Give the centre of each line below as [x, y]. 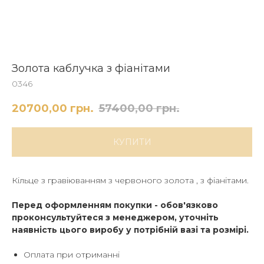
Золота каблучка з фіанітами [91, 68]
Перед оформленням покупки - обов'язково [115, 205]
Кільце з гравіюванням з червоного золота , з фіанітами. [130, 181]
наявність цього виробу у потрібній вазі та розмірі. [130, 230]
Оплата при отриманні [73, 255]
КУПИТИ [132, 142]
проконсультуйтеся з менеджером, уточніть [115, 218]
